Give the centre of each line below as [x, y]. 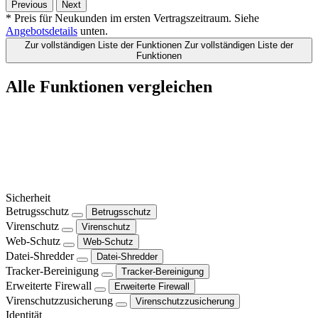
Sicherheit [28, 197]
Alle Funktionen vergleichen [109, 86]
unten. [93, 31]
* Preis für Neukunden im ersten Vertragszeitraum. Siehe [132, 18]
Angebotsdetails [42, 31]
